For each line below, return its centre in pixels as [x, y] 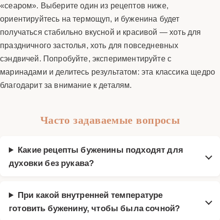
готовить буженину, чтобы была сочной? [95, 208]
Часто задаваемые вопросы [110, 120]
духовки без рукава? [52, 163]
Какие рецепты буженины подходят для [100, 149]
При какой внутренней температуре [90, 194]
